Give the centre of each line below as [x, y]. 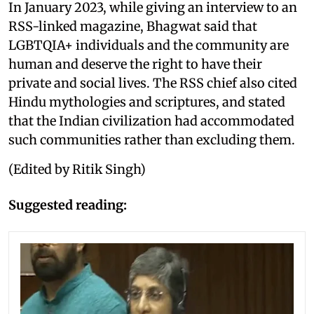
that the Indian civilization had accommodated [151, 121]
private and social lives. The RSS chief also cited [153, 83]
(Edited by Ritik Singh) [77, 169]
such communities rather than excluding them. [152, 139]
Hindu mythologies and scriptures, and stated [147, 102]
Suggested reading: [68, 205]
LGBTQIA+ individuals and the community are [149, 45]
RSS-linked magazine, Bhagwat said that [133, 26]
